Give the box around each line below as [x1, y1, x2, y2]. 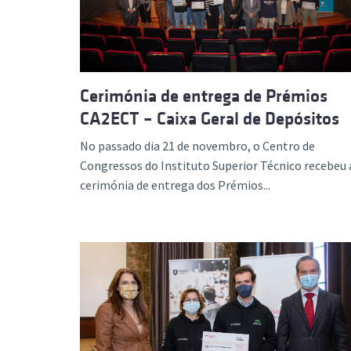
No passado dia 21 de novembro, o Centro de [80, 138, 315, 154]
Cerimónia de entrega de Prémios [80, 86, 327, 106]
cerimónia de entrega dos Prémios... [80, 177, 270, 193]
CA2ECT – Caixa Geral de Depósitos [80, 109, 339, 128]
